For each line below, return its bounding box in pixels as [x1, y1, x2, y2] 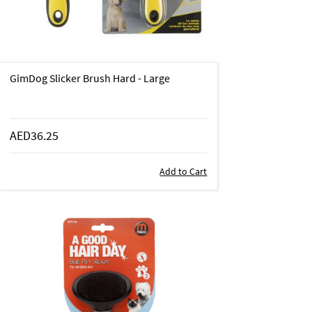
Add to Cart [159, 164, 208, 178]
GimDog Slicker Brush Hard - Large [10, 70, 171, 85]
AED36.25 [10, 127, 59, 143]
